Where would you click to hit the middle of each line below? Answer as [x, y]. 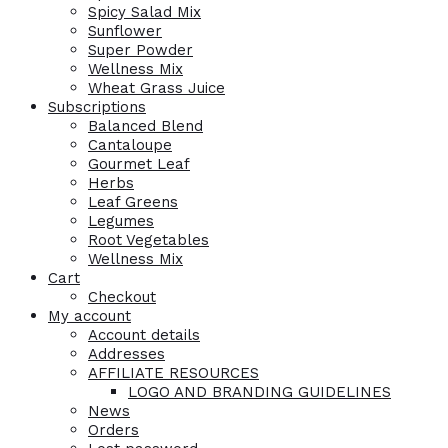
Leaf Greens [133, 202]
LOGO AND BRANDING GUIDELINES [259, 392]
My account [89, 316]
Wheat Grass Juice [156, 88]
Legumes [121, 221]
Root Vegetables [148, 240]
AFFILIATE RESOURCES [173, 373]
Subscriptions [97, 107]
